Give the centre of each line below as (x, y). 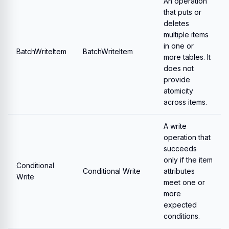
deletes (176, 23)
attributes (179, 171)
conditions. (182, 216)
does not (179, 68)
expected (180, 205)
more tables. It (187, 57)
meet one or (184, 182)
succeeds (180, 148)
